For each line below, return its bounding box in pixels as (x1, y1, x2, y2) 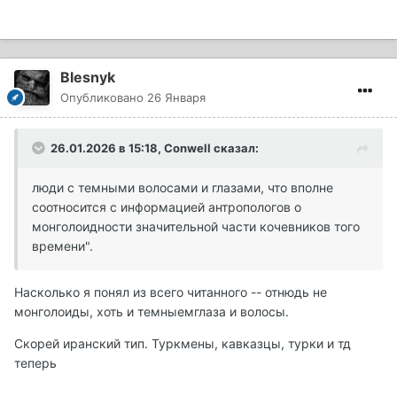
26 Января (147, 90, 206, 105)
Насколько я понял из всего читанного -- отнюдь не (14, 284, 327, 300)
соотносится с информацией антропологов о (32, 198, 301, 214)
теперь (14, 354, 57, 370)
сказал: (211, 140, 259, 155)
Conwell (164, 140, 211, 155)
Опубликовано (60, 90, 147, 105)
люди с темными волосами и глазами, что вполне (32, 179, 333, 195)
